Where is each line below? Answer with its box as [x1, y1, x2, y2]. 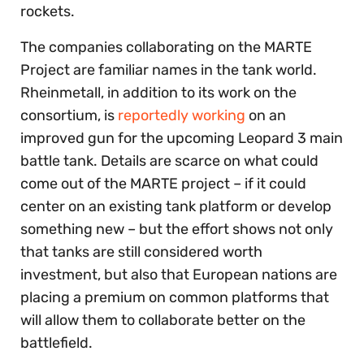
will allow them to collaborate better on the [20, 310, 305, 329]
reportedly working [118, 106, 245, 124]
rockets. [20, 2, 75, 20]
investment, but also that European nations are [20, 265, 337, 284]
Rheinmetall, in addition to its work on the [20, 83, 297, 102]
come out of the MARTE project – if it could [20, 174, 306, 193]
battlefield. [20, 333, 93, 352]
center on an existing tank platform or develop [20, 197, 331, 215]
